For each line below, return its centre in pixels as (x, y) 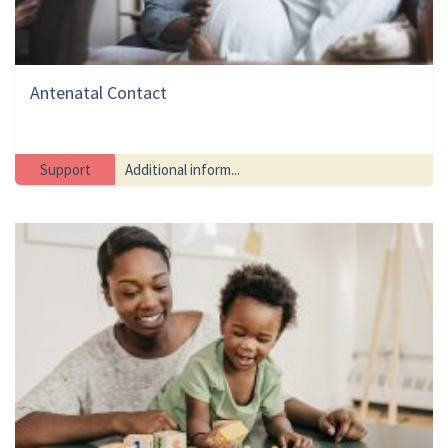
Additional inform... (182, 169)
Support (65, 169)
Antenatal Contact (98, 92)
